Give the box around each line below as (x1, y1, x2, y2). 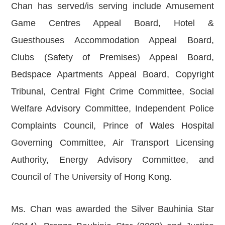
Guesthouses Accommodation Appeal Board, (11, 35, 214, 45)
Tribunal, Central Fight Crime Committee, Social (11, 86, 214, 96)
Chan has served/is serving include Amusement (11, 1, 214, 11)
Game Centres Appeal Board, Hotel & (11, 18, 214, 28)
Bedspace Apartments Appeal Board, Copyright (11, 69, 214, 79)
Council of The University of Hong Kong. (11, 172, 172, 182)
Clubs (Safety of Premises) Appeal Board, (11, 52, 214, 62)
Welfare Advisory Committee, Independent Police (11, 103, 214, 114)
